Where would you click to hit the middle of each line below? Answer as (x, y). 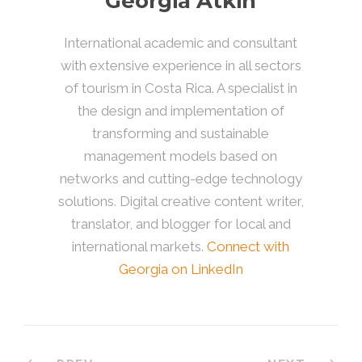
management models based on (181, 156)
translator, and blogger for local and (181, 223)
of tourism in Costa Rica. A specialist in (181, 88)
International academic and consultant (181, 42)
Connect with (248, 246)
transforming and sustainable (181, 133)
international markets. (140, 246)
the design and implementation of (181, 110)
